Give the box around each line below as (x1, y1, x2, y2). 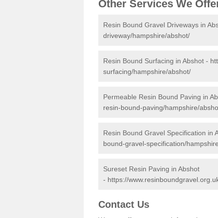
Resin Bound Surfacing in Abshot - (103, 57, 210, 65)
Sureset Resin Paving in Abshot (103, 165, 200, 173)
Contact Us (98, 199, 149, 210)
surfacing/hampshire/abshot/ (103, 68, 191, 75)
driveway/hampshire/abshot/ (103, 32, 190, 39)
